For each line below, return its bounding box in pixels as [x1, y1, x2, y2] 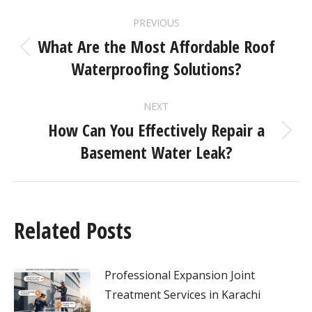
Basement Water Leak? [79, 140, 233, 164]
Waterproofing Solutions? [70, 56, 242, 80]
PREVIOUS [132, 15, 180, 29]
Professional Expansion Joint [104, 267, 255, 283]
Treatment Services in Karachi [104, 286, 260, 302]
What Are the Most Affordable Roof [37, 34, 275, 58]
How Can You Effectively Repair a [47, 118, 265, 141]
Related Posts [14, 214, 132, 245]
